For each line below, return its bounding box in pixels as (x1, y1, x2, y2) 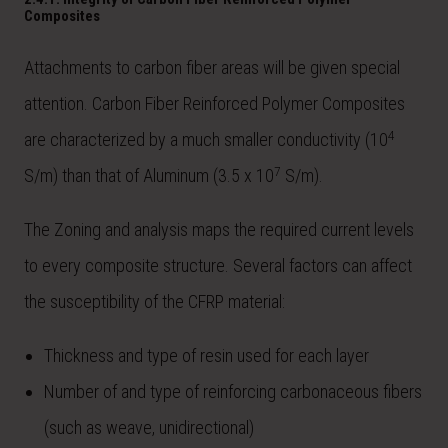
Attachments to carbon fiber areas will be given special (24, 57, 400, 79)
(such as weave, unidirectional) (44, 417, 254, 439)
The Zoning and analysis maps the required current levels (24, 219, 414, 241)
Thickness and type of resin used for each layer (44, 345, 369, 367)
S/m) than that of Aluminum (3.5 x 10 (24, 165, 274, 187)
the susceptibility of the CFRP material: (24, 291, 285, 313)
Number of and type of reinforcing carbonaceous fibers (44, 381, 422, 403)
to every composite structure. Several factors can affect (24, 255, 412, 277)
